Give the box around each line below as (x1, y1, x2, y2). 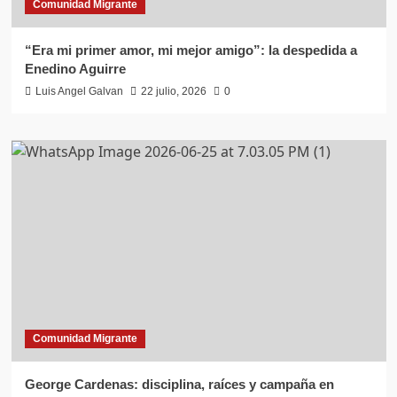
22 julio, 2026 (140, 85, 206, 98)
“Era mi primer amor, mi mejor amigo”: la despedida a (24, 43, 357, 58)
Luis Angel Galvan (35, 85, 123, 98)
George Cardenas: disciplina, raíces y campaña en (24, 377, 334, 393)
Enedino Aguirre (24, 61, 126, 77)
